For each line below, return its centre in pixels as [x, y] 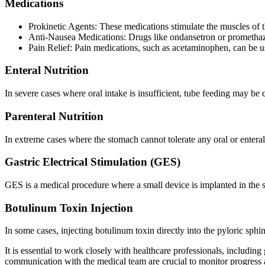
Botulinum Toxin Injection [69, 208]
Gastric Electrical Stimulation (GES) [93, 162]
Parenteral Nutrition [54, 116]
